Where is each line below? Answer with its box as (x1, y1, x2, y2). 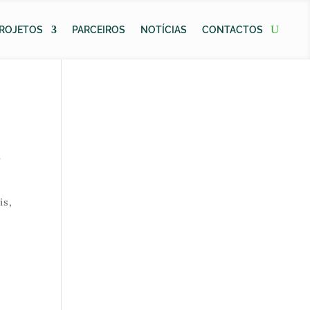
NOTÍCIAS (140, 24, 188, 35)
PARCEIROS (72, 24, 126, 35)
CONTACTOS (202, 24, 264, 35)
